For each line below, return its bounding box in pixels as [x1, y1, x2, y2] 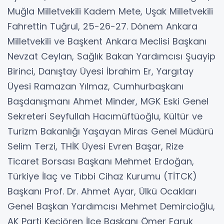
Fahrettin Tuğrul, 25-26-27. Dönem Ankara [7, 19, 197, 32]
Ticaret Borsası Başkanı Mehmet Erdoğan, [7, 154, 194, 167]
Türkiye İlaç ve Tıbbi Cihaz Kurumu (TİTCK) [7, 169, 197, 182]
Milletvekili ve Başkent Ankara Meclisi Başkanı [7, 34, 206, 47]
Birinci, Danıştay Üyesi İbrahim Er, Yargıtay [7, 64, 193, 77]
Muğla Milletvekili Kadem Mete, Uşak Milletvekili [7, 4, 213, 17]
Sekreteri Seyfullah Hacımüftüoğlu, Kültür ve [7, 109, 202, 122]
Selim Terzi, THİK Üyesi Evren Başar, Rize [7, 139, 183, 152]
